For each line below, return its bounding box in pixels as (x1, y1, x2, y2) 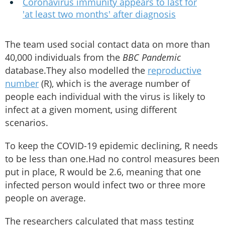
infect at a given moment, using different (5, 103, 177, 116)
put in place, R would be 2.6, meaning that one (5, 166, 201, 178)
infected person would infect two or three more (5, 179, 205, 191)
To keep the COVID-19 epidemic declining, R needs (5, 140, 218, 152)
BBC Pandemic (123, 51, 181, 64)
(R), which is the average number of (39, 77, 190, 90)
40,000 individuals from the (5, 51, 123, 64)
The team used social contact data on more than (5, 38, 210, 51)
